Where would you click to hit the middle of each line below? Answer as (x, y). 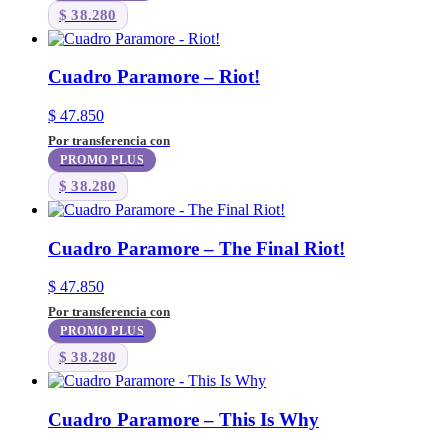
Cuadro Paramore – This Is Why (183, 420)
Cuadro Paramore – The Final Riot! (196, 248)
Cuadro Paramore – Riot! (154, 77)
